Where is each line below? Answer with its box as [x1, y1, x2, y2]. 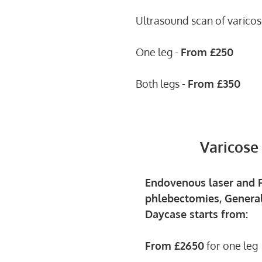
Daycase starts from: [145, 208, 248, 220]
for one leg [204, 239, 258, 252]
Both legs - [136, 77, 188, 90]
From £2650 [145, 239, 204, 252]
